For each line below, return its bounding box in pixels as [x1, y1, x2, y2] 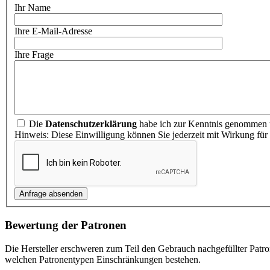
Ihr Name [14, 2, 51, 13]
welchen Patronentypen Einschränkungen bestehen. [5, 254, 201, 265]
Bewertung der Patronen [5, 218, 127, 231]
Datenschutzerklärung [45, 119, 137, 130]
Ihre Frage [14, 49, 54, 60]
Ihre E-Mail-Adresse [14, 26, 92, 37]
